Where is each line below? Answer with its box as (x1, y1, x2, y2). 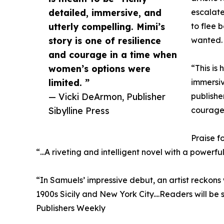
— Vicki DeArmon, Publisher (48, 90, 165, 102)
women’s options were (48, 62, 150, 74)
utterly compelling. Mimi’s (48, 20, 165, 32)
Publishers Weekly (36, 202, 105, 213)
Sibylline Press (48, 104, 109, 116)
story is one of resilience (48, 34, 161, 46)
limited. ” (48, 76, 89, 88)
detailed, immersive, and (48, 6, 161, 18)
